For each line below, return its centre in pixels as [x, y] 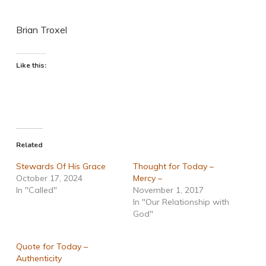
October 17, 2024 [49, 178]
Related [29, 145]
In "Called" [36, 190]
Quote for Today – [52, 246]
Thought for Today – [173, 166]
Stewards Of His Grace [61, 166]
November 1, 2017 [168, 190]
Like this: [31, 65]
